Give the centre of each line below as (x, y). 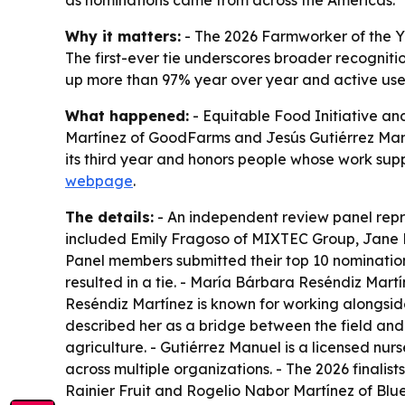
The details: (109, 217)
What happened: (127, 116)
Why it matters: (123, 37)
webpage (99, 181)
